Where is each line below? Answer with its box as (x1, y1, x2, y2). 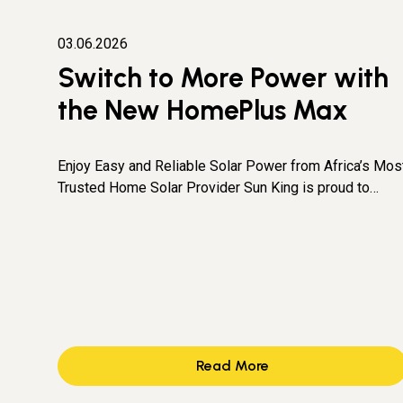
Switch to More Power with (58, 61, 389, 95)
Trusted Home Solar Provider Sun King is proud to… (58, 179, 379, 197)
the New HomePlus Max (58, 94, 348, 128)
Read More (196, 357, 270, 375)
